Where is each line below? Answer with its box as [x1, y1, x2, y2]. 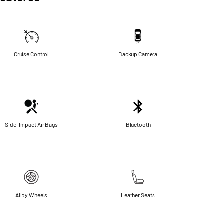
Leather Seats [121, 191, 155, 198]
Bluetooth [125, 120, 151, 128]
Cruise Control [14, 50, 49, 57]
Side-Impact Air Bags [5, 120, 58, 128]
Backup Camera [118, 50, 157, 57]
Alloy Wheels [15, 191, 47, 198]
